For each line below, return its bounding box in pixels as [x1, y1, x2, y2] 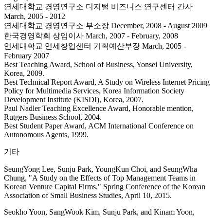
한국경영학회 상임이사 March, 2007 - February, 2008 [4, 32, 178, 40]
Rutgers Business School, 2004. [4, 113, 102, 122]
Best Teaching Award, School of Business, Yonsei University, [4, 60, 193, 69]
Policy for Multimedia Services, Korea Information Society [4, 87, 184, 95]
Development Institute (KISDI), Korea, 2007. [4, 95, 144, 104]
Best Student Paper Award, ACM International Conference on [4, 122, 194, 130]
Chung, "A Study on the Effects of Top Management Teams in [4, 174, 196, 182]
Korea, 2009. [4, 69, 44, 78]
